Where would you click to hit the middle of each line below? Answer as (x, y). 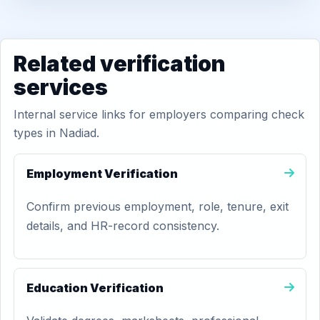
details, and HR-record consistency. (123, 226)
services (61, 87)
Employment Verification (102, 174)
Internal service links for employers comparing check (159, 114)
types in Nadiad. (56, 133)
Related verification (120, 64)
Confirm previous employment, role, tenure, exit (157, 206)
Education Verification (95, 288)
